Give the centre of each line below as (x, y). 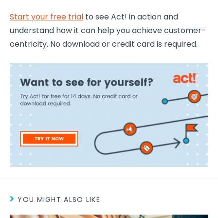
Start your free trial (46, 17)
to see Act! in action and (131, 17)
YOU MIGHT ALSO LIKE (59, 199)
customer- (185, 30)
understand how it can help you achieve (87, 30)
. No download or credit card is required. (122, 44)
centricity (28, 44)
